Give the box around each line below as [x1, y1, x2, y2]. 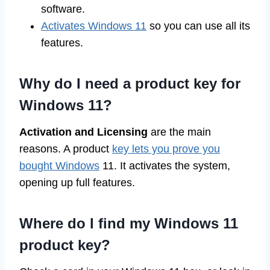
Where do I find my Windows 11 [19, 215, 238, 232]
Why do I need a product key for [19, 75, 240, 92]
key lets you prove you [112, 143, 220, 155]
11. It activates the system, [99, 160, 230, 172]
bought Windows [19, 160, 99, 172]
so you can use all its [146, 20, 250, 33]
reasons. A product [19, 143, 112, 155]
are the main [148, 126, 211, 139]
